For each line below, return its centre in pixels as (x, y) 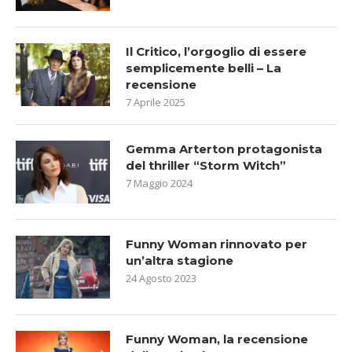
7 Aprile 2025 (156, 102)
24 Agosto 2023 (161, 278)
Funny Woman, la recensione (217, 339)
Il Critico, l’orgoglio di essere (216, 51)
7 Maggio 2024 (159, 183)
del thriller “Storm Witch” (206, 165)
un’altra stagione (180, 260)
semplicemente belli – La (203, 68)
